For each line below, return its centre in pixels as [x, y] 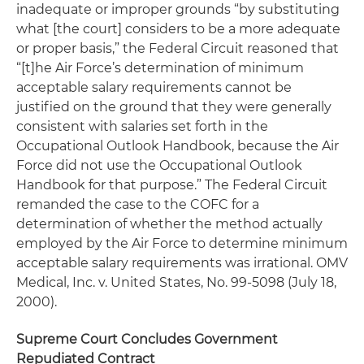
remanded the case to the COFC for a [138, 204]
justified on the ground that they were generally [174, 107]
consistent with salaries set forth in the [142, 126]
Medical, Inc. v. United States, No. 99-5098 [150, 282]
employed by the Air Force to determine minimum [182, 243]
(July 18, [310, 282]
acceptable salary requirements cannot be [154, 87]
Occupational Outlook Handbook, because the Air [178, 146]
